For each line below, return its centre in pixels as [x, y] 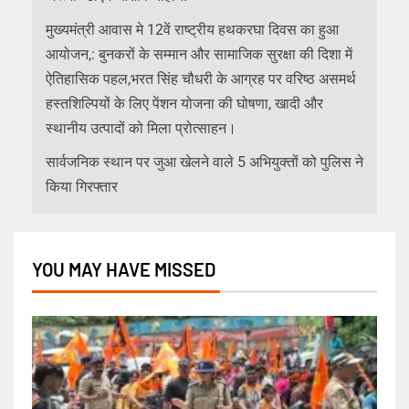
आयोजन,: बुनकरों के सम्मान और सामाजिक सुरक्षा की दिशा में [199, 54]
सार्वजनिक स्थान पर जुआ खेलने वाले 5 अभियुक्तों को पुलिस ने [204, 162]
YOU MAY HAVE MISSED [124, 269]
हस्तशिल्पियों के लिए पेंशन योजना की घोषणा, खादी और [184, 103]
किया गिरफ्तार [82, 186]
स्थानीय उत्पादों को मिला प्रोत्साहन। [141, 128]
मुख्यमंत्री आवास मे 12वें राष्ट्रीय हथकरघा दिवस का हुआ [192, 29]
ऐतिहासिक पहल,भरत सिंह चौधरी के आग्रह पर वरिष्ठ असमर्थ [201, 79]
